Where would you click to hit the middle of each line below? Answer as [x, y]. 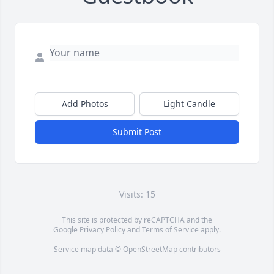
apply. [210, 229]
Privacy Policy [102, 229]
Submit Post [137, 131]
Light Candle [189, 103]
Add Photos [85, 103]
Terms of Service [170, 229]
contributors [199, 249]
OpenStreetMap [150, 249]
